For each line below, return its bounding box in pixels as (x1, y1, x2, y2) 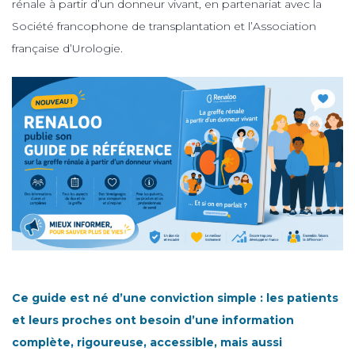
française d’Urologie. (12, 40, 123, 55)
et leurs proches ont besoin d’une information (12, 312, 294, 327)
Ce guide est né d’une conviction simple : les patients (12, 290, 338, 305)
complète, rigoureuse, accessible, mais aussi (12, 334, 282, 349)
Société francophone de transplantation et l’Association (12, 18, 316, 33)
